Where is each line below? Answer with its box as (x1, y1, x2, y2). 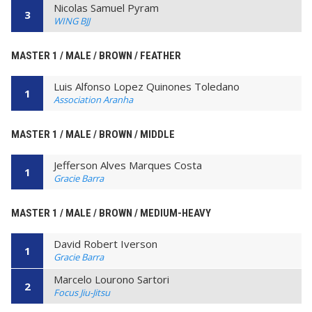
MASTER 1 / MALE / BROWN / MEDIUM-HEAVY (11, 206, 211, 219)
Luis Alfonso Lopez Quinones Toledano (54, 79, 240, 93)
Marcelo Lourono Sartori (54, 272, 169, 287)
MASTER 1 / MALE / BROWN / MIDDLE (11, 127, 175, 141)
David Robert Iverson (54, 236, 157, 251)
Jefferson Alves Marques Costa (54, 157, 202, 172)
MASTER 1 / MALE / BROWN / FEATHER (11, 49, 181, 62)
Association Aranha (54, 93, 133, 106)
